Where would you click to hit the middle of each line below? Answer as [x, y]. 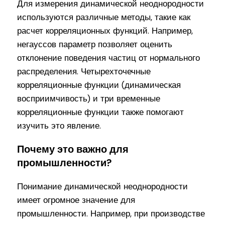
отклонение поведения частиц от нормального [109, 58]
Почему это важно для [73, 149]
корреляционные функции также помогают [101, 112]
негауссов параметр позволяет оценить [95, 44]
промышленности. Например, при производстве [111, 214]
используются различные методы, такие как [104, 17]
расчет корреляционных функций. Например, [105, 31]
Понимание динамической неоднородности [103, 187]
